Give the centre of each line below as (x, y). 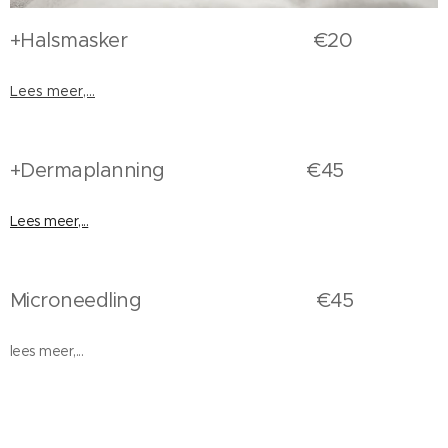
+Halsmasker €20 (181, 40)
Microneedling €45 (182, 300)
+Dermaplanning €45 (177, 170)
